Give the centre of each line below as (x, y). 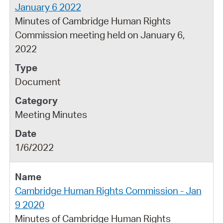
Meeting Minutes (51, 114)
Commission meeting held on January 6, (100, 35)
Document (38, 81)
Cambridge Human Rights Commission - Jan (108, 190)
